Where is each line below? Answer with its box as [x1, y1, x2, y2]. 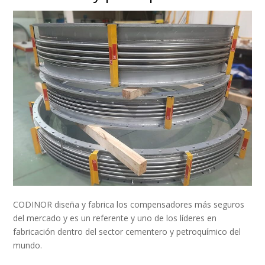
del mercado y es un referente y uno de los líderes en [13, 212, 217, 224]
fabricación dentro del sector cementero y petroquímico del [13, 225, 241, 237]
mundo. [13, 239, 43, 251]
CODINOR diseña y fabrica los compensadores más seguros [13, 198, 245, 210]
